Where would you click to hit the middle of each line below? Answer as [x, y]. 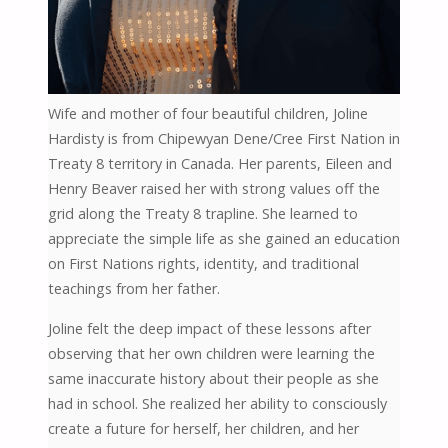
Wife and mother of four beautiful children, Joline [207, 114]
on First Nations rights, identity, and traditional [203, 264]
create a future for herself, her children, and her [203, 428]
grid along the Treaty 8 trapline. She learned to [202, 214]
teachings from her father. [133, 289]
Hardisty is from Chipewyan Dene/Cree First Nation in [223, 139]
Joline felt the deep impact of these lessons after [209, 328]
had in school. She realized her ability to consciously [217, 403]
